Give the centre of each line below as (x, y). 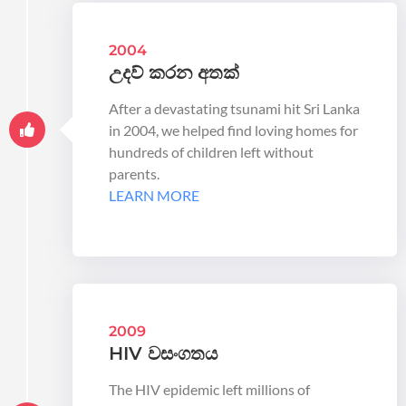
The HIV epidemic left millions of (209, 389)
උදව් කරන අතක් (174, 73)
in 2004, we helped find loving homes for (233, 130)
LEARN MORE (154, 196)
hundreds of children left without (211, 152)
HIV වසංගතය (163, 353)
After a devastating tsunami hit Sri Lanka (234, 109)
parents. (134, 174)
